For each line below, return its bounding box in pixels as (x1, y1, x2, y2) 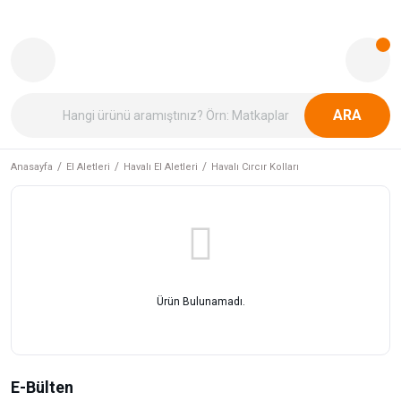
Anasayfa (11, 161, 53, 173)
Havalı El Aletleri (124, 161, 198, 173)
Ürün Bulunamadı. (156, 295, 245, 308)
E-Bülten (11, 378, 73, 397)
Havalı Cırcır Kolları (211, 161, 299, 173)
